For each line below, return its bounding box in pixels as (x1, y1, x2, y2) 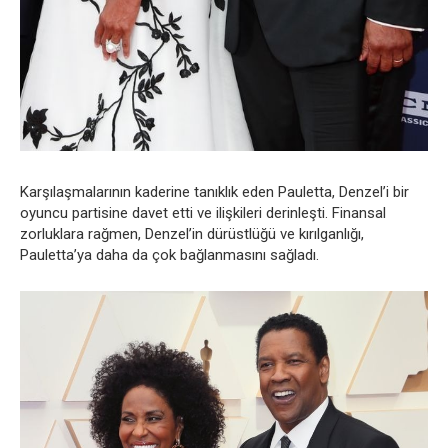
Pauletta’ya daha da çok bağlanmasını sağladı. (20, 245, 319, 264)
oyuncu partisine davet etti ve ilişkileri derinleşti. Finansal (20, 203, 386, 222)
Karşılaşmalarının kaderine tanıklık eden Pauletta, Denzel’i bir (20, 182, 409, 201)
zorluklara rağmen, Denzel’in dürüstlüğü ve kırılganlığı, (20, 224, 364, 243)
